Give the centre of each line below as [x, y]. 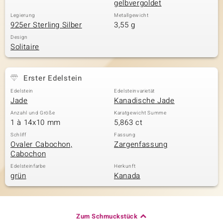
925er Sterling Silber [46, 25]
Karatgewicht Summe [140, 113]
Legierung [23, 15]
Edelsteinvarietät [135, 91]
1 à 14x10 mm [36, 122]
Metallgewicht [131, 15]
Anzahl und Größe [33, 113]
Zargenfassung [141, 144]
